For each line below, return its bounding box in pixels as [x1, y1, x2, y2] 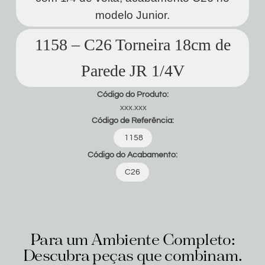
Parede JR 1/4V [80, 62, 185, 80]
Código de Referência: [91, 117, 174, 125]
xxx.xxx [118, 104, 147, 112]
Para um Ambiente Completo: [30, 232, 235, 250]
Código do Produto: [96, 91, 169, 99]
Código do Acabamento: [88, 151, 177, 159]
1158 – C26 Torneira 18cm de [34, 35, 231, 54]
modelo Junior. [95, 9, 170, 21]
